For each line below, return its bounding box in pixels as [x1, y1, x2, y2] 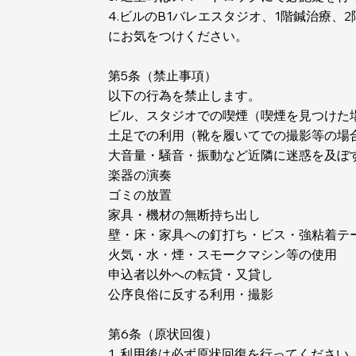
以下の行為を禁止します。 [108, 87, 261, 104]
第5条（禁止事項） [108, 68, 218, 84]
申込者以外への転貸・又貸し [108, 266, 274, 283]
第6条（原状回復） [108, 326, 219, 342]
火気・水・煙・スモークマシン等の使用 [108, 246, 338, 263]
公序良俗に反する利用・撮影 [108, 286, 274, 303]
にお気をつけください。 [108, 28, 249, 44]
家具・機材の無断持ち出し [108, 207, 261, 223]
